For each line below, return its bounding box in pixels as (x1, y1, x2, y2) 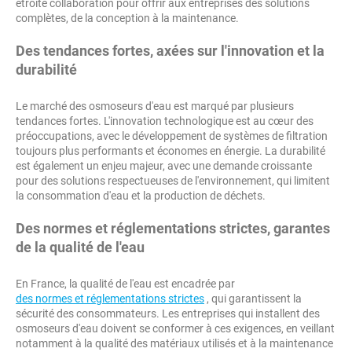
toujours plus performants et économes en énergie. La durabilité (16, 145, 325, 158)
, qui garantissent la (204, 292, 302, 306)
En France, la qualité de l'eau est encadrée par (16, 277, 235, 291)
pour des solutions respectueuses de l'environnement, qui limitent (16, 174, 330, 188)
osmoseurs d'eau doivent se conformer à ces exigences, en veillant (16, 322, 335, 335)
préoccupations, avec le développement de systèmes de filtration (16, 130, 328, 143)
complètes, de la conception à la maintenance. (16, 12, 239, 25)
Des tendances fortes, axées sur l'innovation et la (16, 42, 324, 60)
